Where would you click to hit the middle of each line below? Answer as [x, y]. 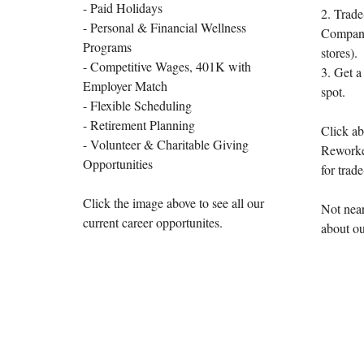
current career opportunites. [153, 223]
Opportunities [118, 164]
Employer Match [125, 86]
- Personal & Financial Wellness [165, 28]
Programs [107, 47]
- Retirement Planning [139, 125]
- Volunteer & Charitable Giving [166, 145]
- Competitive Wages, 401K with [167, 67]
